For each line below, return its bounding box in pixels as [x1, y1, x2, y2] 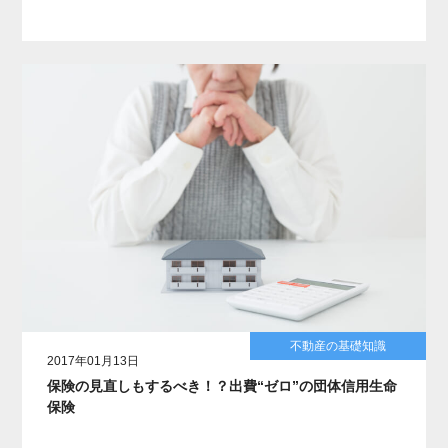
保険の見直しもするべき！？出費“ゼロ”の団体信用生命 [47, 378, 398, 395]
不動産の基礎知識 [289, 339, 386, 354]
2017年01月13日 [47, 354, 140, 369]
